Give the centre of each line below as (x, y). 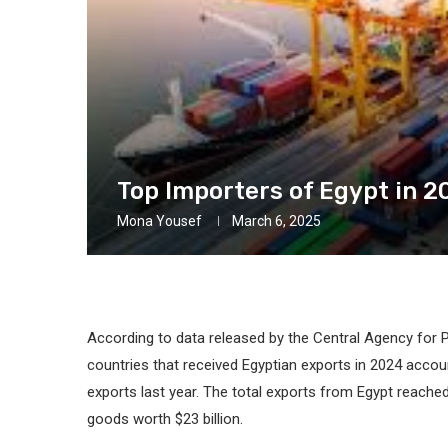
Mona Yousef (159, 220)
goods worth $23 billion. (165, 418)
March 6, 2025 (276, 220)
